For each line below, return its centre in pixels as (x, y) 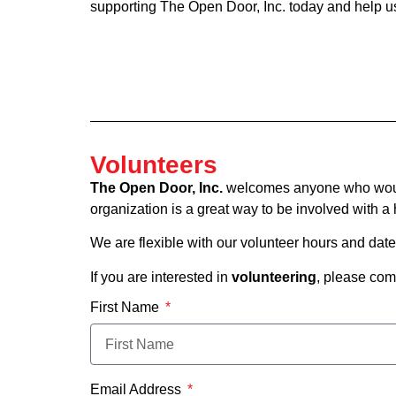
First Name (126, 308)
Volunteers (154, 164)
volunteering (274, 277)
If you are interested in (161, 277)
